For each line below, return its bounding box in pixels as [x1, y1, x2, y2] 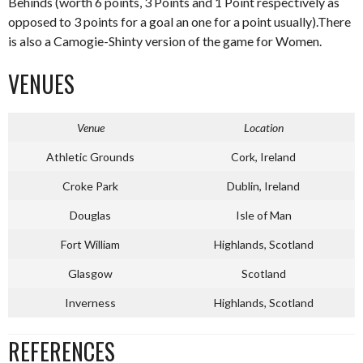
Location [243, 121, 284, 135]
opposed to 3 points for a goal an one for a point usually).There [8, 14, 351, 29]
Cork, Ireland [231, 150, 296, 164]
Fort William [61, 237, 120, 251]
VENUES [8, 67, 75, 100]
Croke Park [62, 179, 118, 193]
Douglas [70, 208, 111, 222]
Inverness [65, 296, 116, 310]
